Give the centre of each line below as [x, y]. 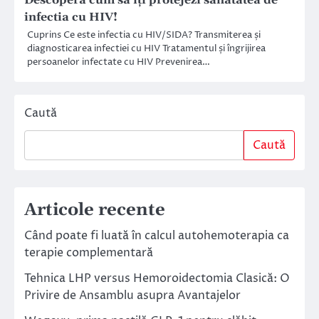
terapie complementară [89, 253]
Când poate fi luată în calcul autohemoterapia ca [157, 236]
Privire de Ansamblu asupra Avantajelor [132, 296]
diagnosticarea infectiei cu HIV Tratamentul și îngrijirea [146, 49]
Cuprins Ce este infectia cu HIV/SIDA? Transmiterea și [144, 35]
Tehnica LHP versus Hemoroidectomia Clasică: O [157, 279]
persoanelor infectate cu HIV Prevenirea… [119, 62]
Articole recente [95, 210]
